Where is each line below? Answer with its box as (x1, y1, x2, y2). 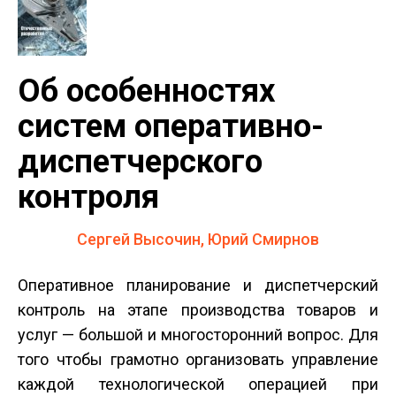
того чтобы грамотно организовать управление (18, 350, 378, 369)
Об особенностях (18, 72, 276, 110)
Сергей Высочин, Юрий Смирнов (77, 230, 319, 248)
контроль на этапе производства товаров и (18, 301, 378, 319)
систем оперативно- (18, 107, 324, 145)
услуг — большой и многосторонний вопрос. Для (18, 325, 378, 344)
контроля (18, 178, 159, 216)
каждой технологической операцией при (18, 375, 378, 393)
